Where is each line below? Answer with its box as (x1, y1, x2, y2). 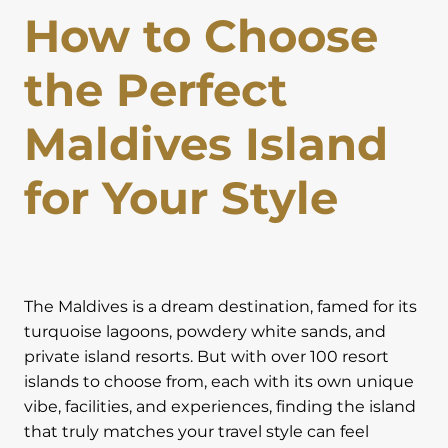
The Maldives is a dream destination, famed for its (24, 294, 417, 320)
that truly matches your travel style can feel (24, 419, 369, 445)
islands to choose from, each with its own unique (24, 369, 414, 395)
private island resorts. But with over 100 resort (24, 344, 389, 370)
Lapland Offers (42, 25, 150, 49)
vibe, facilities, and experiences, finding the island (24, 394, 416, 420)
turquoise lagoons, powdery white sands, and (24, 319, 386, 345)
